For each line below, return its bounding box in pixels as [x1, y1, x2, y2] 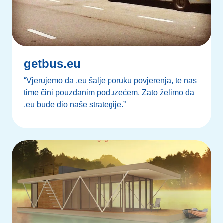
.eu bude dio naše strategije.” [24, 100, 126, 109]
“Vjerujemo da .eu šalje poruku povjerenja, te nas [24, 76, 197, 85]
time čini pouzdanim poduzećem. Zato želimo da [24, 88, 194, 97]
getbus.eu [24, 57, 81, 71]
